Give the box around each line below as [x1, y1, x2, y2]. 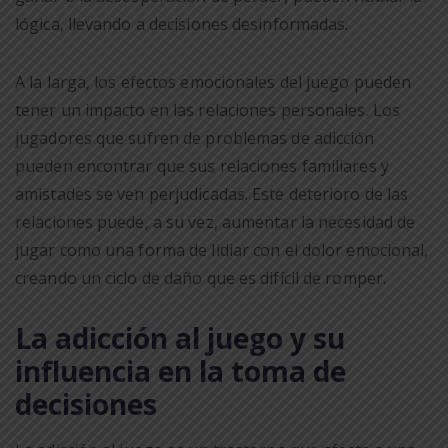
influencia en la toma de [15, 351, 346, 390]
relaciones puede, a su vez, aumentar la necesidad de [15, 210, 416, 233]
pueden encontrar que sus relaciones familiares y [15, 154, 389, 177]
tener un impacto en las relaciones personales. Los [15, 98, 401, 121]
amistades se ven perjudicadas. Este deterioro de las [15, 182, 409, 205]
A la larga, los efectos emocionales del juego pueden [15, 70, 412, 93]
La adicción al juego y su [15, 318, 345, 357]
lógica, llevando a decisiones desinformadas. [15, 12, 349, 35]
